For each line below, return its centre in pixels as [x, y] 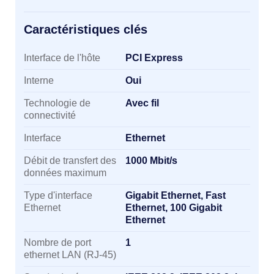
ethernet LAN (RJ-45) [70, 255]
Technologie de [57, 103]
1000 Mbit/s [151, 161]
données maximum [65, 173]
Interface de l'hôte [62, 58]
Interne [39, 80]
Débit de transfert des [70, 161]
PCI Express [154, 58]
